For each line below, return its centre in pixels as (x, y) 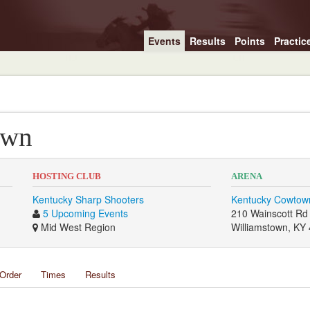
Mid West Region (76, 227)
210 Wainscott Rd (270, 213)
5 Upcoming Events (85, 213)
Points (249, 41)
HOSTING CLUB (66, 176)
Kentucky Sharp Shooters (88, 199)
